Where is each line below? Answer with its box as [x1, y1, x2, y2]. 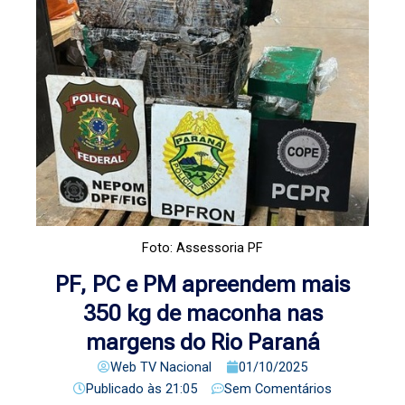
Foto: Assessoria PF [142, 239, 263, 256]
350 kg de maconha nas [82, 299, 323, 326]
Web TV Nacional [110, 358, 212, 375]
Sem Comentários [224, 380, 332, 397]
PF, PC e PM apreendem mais [55, 270, 350, 297]
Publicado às [86, 380, 162, 397]
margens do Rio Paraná [85, 328, 320, 355]
